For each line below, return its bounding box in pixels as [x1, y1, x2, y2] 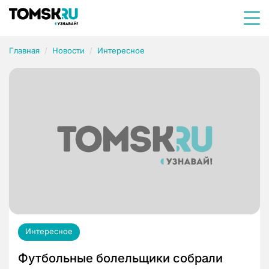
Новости [52, 46, 85, 55]
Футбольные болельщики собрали [18, 251, 223, 266]
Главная [9, 46, 40, 55]
